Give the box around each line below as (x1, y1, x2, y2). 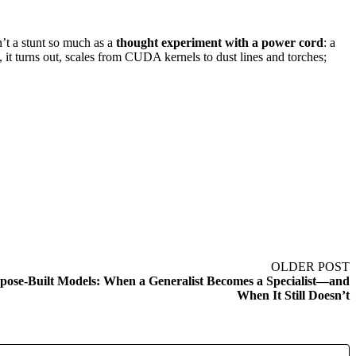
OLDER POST (271, 260, 350, 274)
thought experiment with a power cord (116, 36, 323, 50)
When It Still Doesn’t (237, 288, 350, 303)
